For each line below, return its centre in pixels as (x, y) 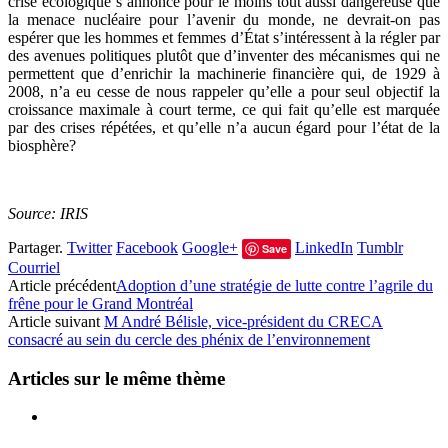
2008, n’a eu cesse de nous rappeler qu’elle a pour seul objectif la (224, 91)
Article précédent (62, 285)
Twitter (89, 247)
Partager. (35, 247)
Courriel (34, 267)
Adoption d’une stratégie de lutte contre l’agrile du (274, 285)
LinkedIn (324, 247)
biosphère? (42, 145)
